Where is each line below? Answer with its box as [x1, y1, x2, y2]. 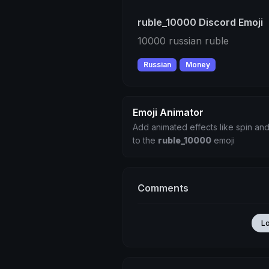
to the [133, 135, 158, 146]
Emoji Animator [133, 106, 204, 119]
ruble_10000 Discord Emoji [138, 16, 263, 28]
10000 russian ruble [138, 35, 229, 47]
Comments [138, 182, 189, 195]
